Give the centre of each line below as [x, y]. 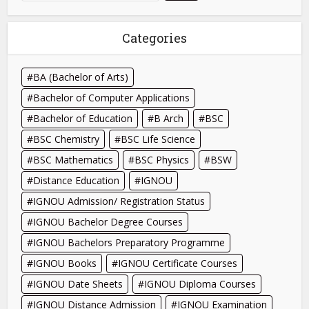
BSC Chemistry [67, 139]
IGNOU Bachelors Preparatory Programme [129, 242]
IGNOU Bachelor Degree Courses [108, 221]
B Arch [169, 118]
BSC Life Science [158, 139]
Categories [154, 38]
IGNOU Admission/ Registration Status [119, 201]
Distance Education [77, 180]
